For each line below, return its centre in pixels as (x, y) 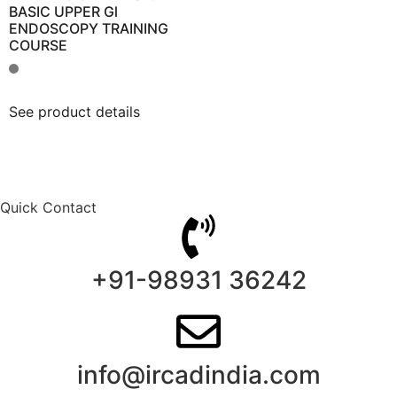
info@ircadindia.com (198, 374)
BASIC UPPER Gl (63, 12)
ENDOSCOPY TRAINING (89, 29)
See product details (74, 111)
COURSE (38, 46)
